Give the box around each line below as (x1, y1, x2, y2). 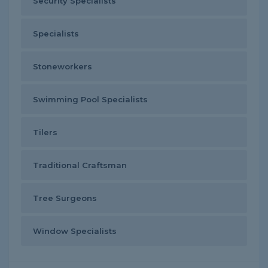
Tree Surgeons (33, 193, 97, 203)
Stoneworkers (33, 62, 92, 71)
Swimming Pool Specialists (33, 95, 148, 104)
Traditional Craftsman (33, 160, 127, 170)
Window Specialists (33, 226, 117, 236)
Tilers (33, 127, 57, 137)
